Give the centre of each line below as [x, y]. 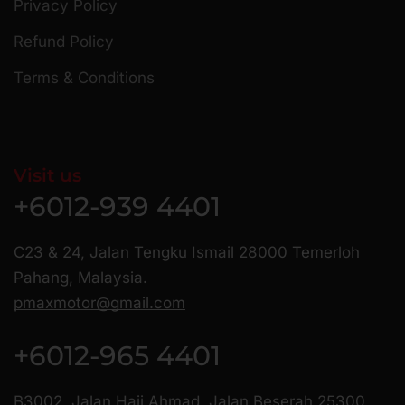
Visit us [47, 175]
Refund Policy [64, 41]
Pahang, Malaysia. [80, 277]
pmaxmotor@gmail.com [99, 302]
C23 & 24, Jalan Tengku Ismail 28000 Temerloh [187, 252]
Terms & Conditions [84, 77]
